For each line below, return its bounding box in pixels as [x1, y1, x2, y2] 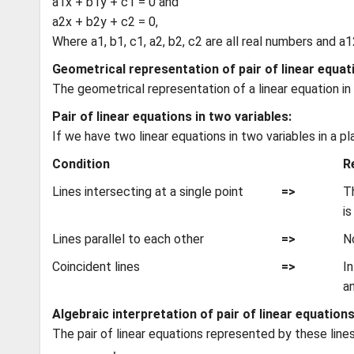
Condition [52, 156, 110, 171]
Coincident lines [52, 259, 140, 274]
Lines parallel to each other [52, 232, 204, 247]
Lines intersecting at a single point [52, 184, 243, 199]
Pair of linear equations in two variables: [52, 109, 292, 124]
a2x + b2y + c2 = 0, [52, 14, 158, 29]
